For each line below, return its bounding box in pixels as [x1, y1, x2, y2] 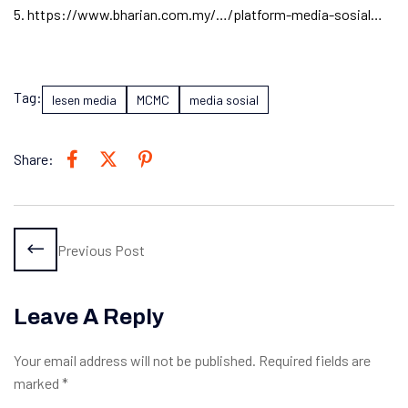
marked [14, 374, 62, 393]
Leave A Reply [14, 305, 164, 330]
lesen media [52, 92, 117, 108]
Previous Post [57, 240, 145, 259]
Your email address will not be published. [14, 352, 256, 370]
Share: [14, 149, 54, 168]
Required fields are [259, 352, 371, 370]
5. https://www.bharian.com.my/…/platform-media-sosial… [14, 5, 382, 24]
